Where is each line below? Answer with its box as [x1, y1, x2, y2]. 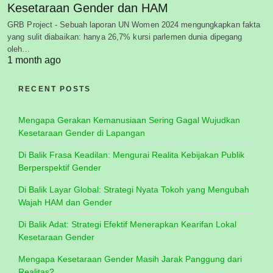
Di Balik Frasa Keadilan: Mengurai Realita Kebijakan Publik [18, 149, 244, 160]
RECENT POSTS [18, 84, 91, 93]
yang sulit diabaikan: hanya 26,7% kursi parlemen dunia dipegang [7, 32, 243, 41]
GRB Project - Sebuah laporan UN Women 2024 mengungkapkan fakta [7, 19, 261, 29]
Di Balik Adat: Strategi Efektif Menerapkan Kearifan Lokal [18, 219, 236, 229]
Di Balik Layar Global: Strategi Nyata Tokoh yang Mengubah [18, 184, 249, 194]
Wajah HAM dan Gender [18, 197, 112, 207]
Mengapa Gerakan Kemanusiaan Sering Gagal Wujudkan [18, 115, 240, 125]
